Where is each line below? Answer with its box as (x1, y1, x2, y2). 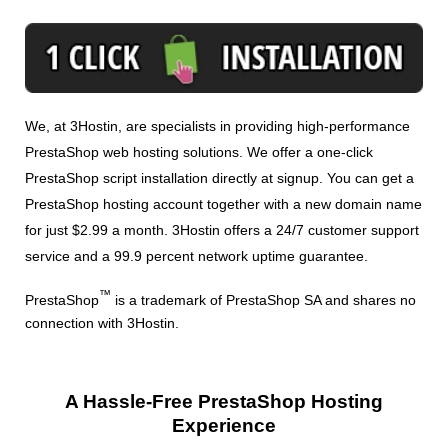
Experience (172, 415, 276, 437)
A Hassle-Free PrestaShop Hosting (65, 391, 383, 413)
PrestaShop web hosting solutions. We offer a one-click (25, 143, 373, 160)
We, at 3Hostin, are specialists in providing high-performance (25, 117, 410, 134)
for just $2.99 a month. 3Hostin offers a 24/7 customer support (25, 221, 419, 238)
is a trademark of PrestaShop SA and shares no (111, 291, 416, 308)
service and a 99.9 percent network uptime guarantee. (25, 247, 368, 264)
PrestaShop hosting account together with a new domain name (25, 195, 422, 212)
